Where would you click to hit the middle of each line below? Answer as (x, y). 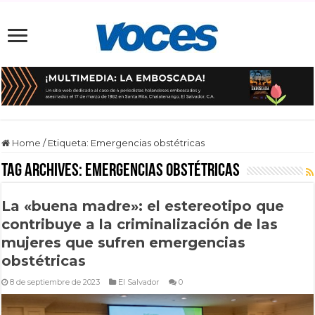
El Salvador (139, 282)
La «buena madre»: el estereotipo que (143, 206)
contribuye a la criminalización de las (140, 224)
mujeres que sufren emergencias (124, 242)
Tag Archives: (44, 171)
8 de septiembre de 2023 (55, 282)
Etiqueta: (70, 142)
